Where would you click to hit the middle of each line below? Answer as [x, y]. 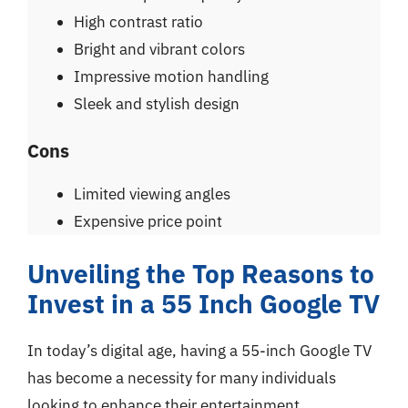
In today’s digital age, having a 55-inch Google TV [199, 350]
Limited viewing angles [152, 194]
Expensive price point [148, 221]
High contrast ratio [138, 21]
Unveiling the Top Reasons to [201, 273]
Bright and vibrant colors [159, 49]
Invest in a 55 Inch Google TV [204, 303]
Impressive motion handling [171, 76]
